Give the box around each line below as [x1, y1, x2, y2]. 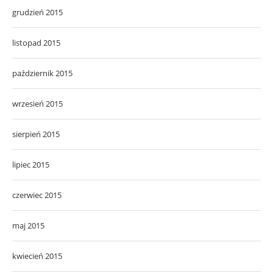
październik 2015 [12, 67, 73, 79]
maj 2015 [12, 219, 44, 231]
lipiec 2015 [12, 158, 49, 170]
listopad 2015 [12, 37, 60, 48]
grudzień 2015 [12, 6, 63, 18]
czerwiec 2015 [12, 189, 62, 200]
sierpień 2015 [12, 128, 60, 140]
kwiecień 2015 [12, 250, 62, 261]
